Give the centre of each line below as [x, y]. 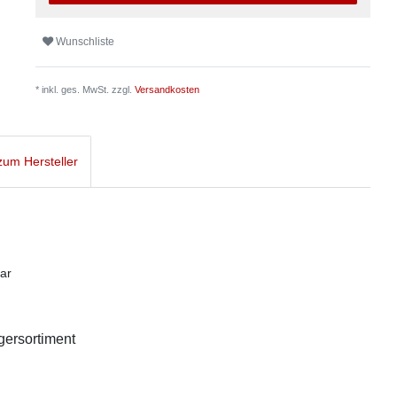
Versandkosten [167, 89]
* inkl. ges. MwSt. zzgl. [86, 89]
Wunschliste [86, 42]
